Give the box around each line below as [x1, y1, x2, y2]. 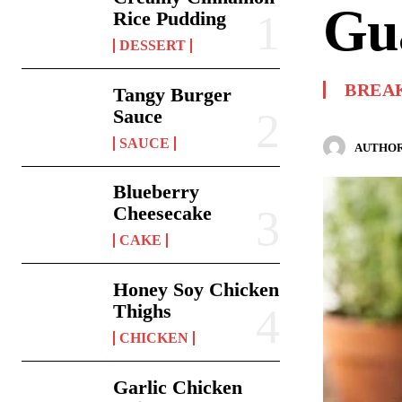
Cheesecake [113, 202, 213, 225]
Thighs [113, 300, 172, 323]
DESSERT [119, 37, 187, 53]
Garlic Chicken [113, 375, 243, 398]
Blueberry [113, 180, 200, 204]
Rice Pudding [113, 6, 227, 30]
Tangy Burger [113, 83, 232, 106]
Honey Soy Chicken [113, 278, 280, 301]
